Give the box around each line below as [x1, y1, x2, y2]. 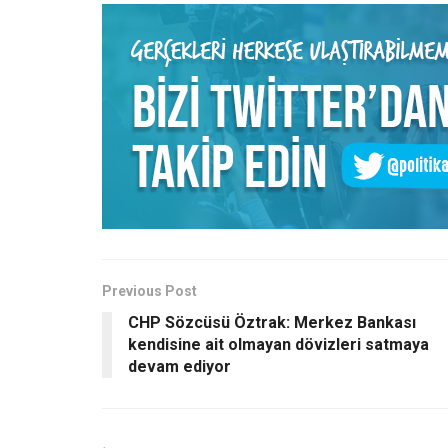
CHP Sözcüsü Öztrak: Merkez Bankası [128, 312, 416, 332]
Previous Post [102, 282, 197, 299]
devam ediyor [128, 356, 231, 376]
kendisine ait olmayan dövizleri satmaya [128, 334, 429, 354]
